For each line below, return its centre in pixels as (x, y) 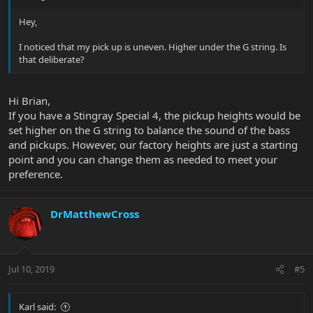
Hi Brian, (29, 100)
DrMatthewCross (95, 213)
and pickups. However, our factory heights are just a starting (153, 144)
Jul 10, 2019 (31, 269)
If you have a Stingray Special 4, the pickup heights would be (154, 115)
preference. (36, 174)
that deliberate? (52, 60)
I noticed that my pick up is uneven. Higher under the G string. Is (153, 47)
